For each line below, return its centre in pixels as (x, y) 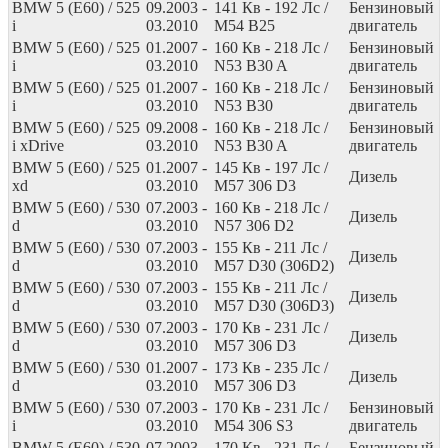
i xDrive (38, 145)
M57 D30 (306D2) (274, 265)
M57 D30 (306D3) (274, 305)
